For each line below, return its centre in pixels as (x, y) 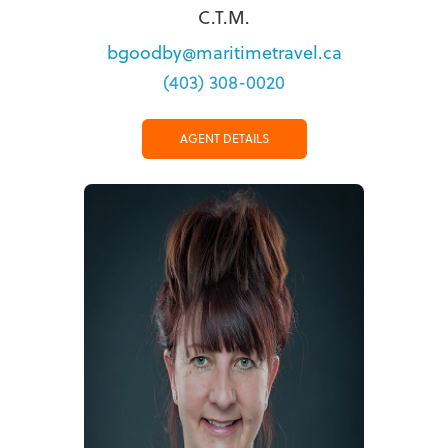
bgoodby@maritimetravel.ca (224, 53)
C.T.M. (224, 18)
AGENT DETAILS (224, 139)
